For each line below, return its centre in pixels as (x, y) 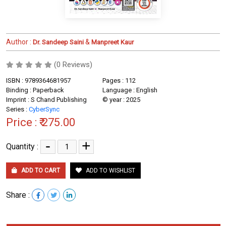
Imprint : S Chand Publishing (46, 99)
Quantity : (23, 146)
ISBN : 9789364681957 (38, 80)
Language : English (130, 90)
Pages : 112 (119, 80)
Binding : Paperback (35, 90)
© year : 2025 (121, 99)
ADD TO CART (40, 170)
